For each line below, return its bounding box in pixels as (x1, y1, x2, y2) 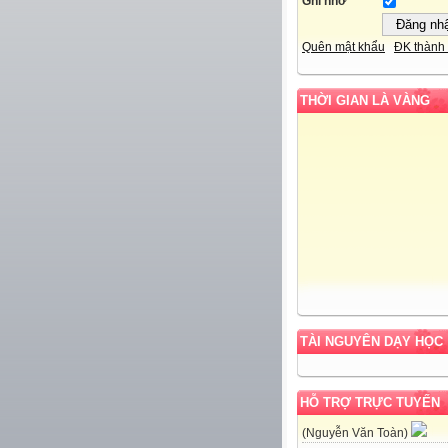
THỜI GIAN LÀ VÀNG (300, 93, 430, 109)
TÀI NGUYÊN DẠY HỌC (300, 334, 443, 350)
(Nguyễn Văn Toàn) (302, 426, 411, 441)
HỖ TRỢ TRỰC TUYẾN (300, 395, 440, 411)
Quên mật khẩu (302, 40, 385, 55)
